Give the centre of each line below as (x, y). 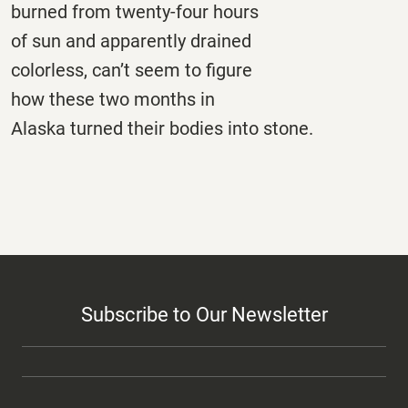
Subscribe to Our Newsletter (204, 314)
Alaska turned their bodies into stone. (162, 128)
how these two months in (113, 99)
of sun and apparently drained (131, 41)
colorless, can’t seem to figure (132, 70)
